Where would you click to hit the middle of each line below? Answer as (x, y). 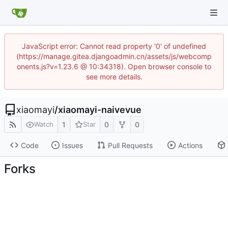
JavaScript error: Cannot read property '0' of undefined (114, 46)
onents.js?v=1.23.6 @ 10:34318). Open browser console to (114, 66)
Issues (72, 145)
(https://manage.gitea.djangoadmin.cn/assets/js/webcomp (114, 56)
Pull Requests (130, 145)
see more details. (114, 77)
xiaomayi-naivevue (100, 110)
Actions (190, 145)
